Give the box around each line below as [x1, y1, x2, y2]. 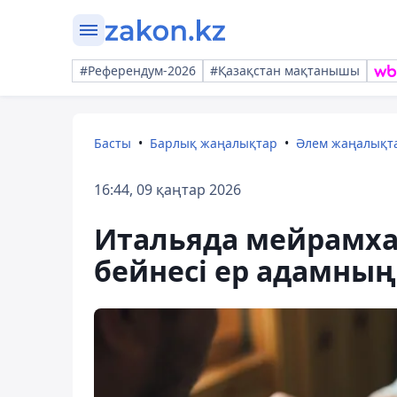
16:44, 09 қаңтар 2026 [94, 180, 241, 199]
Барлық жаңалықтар [150, 135, 277, 152]
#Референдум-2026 [80, 62, 196, 79]
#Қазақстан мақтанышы [210, 62, 360, 79]
